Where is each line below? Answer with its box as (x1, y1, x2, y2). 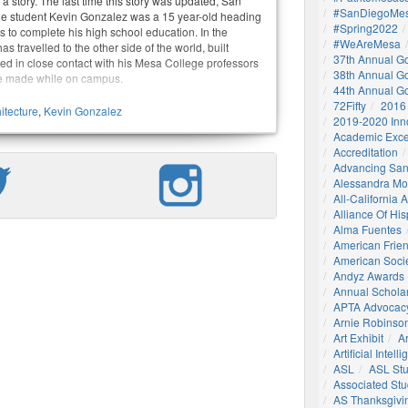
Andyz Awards (333, 268, 404, 283)
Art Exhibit (333, 330, 383, 345)
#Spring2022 (333, 20, 398, 36)
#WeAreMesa (333, 36, 401, 51)
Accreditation (333, 144, 398, 159)
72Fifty (333, 97, 366, 113)
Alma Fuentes (333, 221, 402, 237)
